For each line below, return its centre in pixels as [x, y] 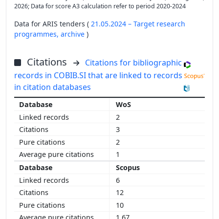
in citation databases [53, 87]
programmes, [37, 34]
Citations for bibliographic [133, 63]
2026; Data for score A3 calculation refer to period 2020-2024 [100, 6]
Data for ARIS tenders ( [53, 24]
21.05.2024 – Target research [138, 24]
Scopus [128, 168]
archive [74, 34]
